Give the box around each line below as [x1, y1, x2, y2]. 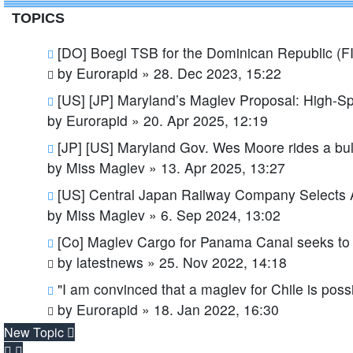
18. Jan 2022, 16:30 [154, 299, 279, 319]
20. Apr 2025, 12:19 [143, 110, 268, 130]
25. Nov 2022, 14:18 [159, 252, 287, 272]
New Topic [4, 323, 64, 341]
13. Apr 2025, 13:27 [161, 158, 285, 177]
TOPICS [12, 10, 65, 26]
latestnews [76, 252, 143, 272]
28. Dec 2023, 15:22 [154, 63, 281, 83]
